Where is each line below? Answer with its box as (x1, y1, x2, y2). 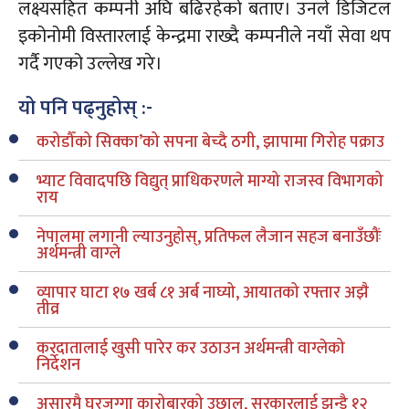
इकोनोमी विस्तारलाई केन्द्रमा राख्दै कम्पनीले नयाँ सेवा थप (18, 20, 391, 52)
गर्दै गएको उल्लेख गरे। (18, 47, 163, 79)
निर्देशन (37, 351, 80, 379)
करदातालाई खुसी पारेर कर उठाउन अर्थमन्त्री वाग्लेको (37, 334, 345, 362)
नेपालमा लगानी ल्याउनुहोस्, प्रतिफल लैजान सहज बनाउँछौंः (37, 223, 382, 251)
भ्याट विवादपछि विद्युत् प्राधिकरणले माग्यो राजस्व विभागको (37, 167, 383, 195)
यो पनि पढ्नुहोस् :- (18, 90, 152, 125)
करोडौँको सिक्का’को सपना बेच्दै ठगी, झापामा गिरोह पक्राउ (37, 128, 384, 156)
